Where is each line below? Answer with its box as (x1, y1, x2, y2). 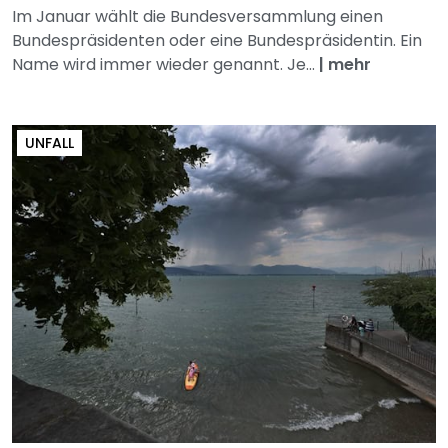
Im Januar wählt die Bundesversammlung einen (12, 5, 383, 29)
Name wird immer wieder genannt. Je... (12, 53, 319, 77)
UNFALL (25, 133, 74, 154)
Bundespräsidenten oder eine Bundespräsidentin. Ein (12, 29, 422, 53)
